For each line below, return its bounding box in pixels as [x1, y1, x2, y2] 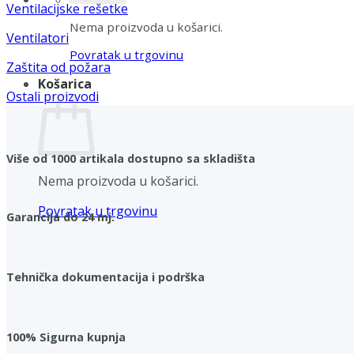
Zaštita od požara [6, 58, 111, 77]
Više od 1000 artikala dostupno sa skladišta [6, 151, 255, 167]
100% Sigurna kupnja [6, 330, 126, 345]
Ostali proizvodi [6, 88, 99, 106]
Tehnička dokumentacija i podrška [6, 269, 205, 285]
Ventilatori [6, 29, 69, 47]
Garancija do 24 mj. [6, 209, 115, 225]
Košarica [38, 75, 92, 93]
